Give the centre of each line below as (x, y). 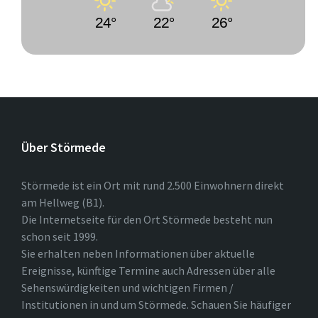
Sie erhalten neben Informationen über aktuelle (138, 253)
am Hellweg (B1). (63, 202)
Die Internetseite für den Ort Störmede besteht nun (147, 219)
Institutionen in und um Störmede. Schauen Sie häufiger (156, 305)
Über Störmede (64, 147)
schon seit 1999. (60, 236)
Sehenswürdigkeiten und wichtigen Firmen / (127, 287)
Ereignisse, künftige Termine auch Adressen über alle (148, 270)
